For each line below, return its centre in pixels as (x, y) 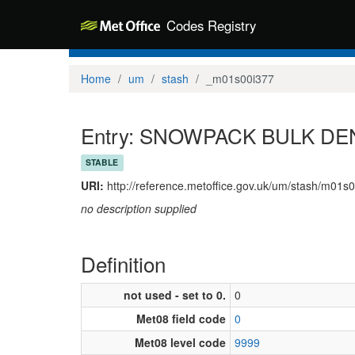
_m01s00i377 (240, 78)
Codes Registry (211, 25)
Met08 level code (180, 342)
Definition (123, 263)
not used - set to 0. (175, 294)
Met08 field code (181, 318)
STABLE (102, 162)
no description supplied (139, 208)
